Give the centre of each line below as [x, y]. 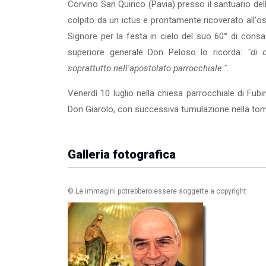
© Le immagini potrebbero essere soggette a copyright [157, 191]
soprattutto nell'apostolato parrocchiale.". [148, 68]
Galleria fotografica [122, 154]
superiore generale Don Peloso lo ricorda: [158, 52]
